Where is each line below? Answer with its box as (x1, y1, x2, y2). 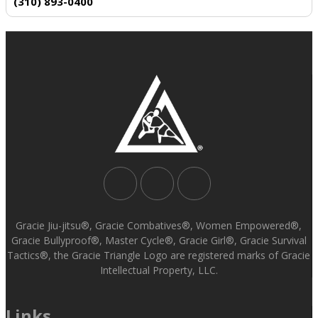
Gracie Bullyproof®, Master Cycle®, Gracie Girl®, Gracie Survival (11, 233, 307, 247)
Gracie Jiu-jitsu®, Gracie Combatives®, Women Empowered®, (16, 218, 302, 232)
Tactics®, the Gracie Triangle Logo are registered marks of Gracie (7, 248, 310, 262)
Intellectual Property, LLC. (99, 263, 218, 277)
